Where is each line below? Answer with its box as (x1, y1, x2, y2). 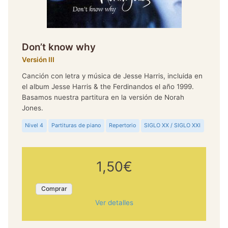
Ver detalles (95, 198, 133, 207)
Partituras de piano (51, 122, 101, 129)
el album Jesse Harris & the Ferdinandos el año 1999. (21, 82, 194, 91)
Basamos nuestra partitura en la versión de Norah (21, 93, 184, 101)
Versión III (21, 55, 54, 64)
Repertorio (109, 122, 136, 129)
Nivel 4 (25, 122, 44, 129)
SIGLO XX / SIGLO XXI (144, 122, 201, 129)
